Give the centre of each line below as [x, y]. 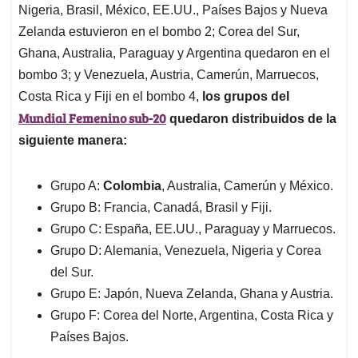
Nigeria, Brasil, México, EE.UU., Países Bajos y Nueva [173, 10]
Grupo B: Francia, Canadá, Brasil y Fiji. [163, 208]
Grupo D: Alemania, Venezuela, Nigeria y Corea [186, 251]
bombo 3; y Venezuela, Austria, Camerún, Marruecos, [169, 75]
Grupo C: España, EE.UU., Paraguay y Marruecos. [195, 229]
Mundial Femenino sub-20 [92, 118]
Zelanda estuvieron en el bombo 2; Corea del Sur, [159, 32]
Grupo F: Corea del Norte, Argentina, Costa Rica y [192, 316]
